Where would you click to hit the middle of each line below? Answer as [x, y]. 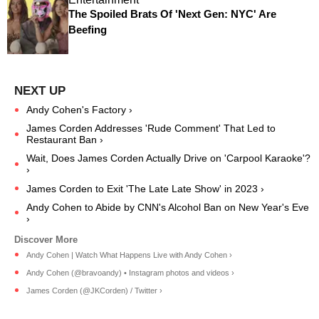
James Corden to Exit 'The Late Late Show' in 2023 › [145, 189]
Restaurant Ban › [65, 140]
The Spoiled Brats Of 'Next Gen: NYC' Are [172, 14]
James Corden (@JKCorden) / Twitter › [94, 290]
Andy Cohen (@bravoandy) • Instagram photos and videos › [130, 272]
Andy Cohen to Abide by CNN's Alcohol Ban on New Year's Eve [168, 208]
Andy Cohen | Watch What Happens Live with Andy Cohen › [129, 255]
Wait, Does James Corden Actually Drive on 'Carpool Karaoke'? [168, 158]
